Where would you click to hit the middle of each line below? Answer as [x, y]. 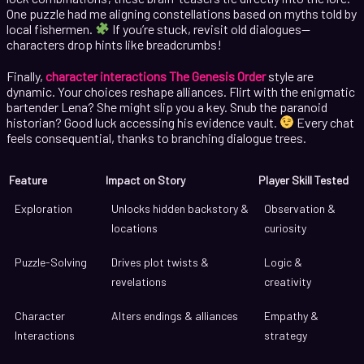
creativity [288, 281]
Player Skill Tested [303, 180]
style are [290, 76]
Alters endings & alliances [175, 315]
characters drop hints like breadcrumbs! [114, 44]
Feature [28, 180]
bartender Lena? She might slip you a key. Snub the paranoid [167, 106]
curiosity [285, 227]
